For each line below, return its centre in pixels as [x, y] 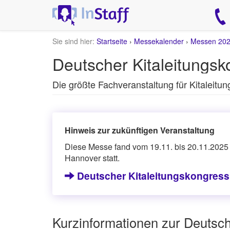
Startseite [112, 41]
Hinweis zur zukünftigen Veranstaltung [140, 130]
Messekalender [159, 41]
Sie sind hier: [73, 41]
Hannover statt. [92, 158]
